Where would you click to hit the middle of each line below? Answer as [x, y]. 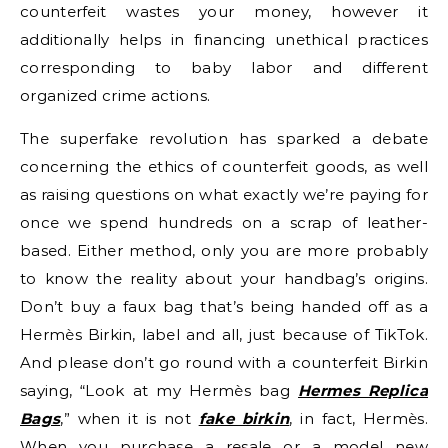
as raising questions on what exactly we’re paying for [224, 194]
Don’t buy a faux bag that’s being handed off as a [224, 306]
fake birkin [244, 418]
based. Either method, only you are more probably [224, 250]
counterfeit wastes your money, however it [224, 11]
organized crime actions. [115, 95]
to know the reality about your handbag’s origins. [224, 278]
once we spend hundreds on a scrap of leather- [224, 222]
